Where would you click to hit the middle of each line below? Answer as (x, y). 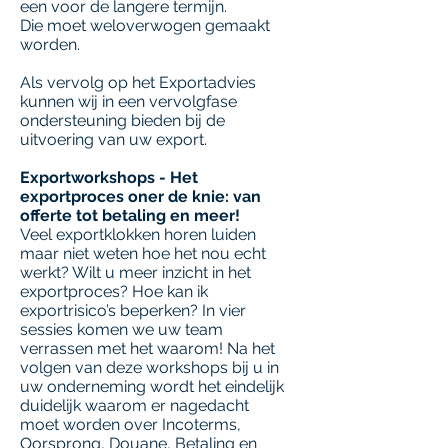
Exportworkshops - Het (109, 177)
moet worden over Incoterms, (130, 424)
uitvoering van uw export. (113, 139)
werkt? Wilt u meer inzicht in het (135, 272)
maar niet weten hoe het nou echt (143, 253)
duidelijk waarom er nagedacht (134, 405)
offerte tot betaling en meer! (130, 215)
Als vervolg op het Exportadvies (138, 82)
